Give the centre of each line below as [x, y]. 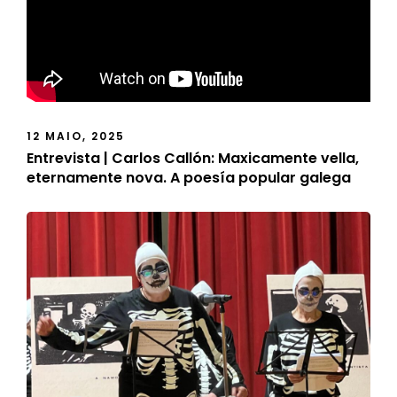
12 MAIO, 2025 [76, 136]
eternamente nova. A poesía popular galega [189, 178]
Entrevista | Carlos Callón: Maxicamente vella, [193, 159]
